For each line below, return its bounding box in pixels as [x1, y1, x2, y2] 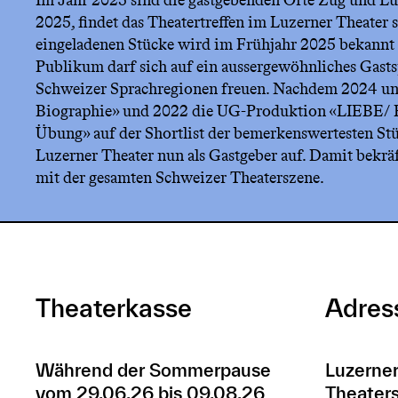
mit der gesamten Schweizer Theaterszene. [36, 166, 324, 189]
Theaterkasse [36, 293, 192, 322]
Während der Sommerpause [36, 359, 271, 380]
